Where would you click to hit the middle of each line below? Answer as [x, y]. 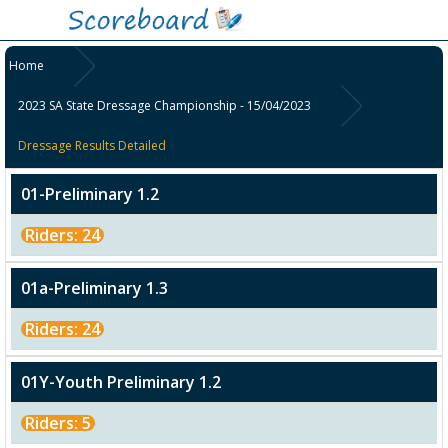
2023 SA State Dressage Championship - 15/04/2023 [165, 106]
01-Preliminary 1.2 [90, 194]
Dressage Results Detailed [92, 146]
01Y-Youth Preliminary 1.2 [121, 382]
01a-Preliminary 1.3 [94, 288]
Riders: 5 [58, 423]
